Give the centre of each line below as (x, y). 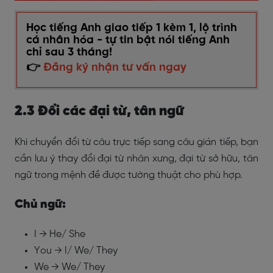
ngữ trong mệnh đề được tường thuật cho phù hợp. (129, 175)
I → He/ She (60, 234)
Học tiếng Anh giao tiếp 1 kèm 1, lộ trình (132, 28)
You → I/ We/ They (76, 251)
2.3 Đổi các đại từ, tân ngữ (99, 112)
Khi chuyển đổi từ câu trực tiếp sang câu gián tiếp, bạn (136, 142)
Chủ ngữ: (40, 204)
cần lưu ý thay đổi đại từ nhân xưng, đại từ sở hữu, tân (136, 159)
